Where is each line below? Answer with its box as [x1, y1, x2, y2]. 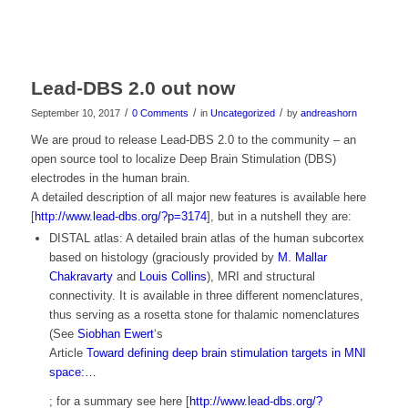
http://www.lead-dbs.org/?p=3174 [34, 209, 207, 224]
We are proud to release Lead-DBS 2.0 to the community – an [30, 133, 356, 148]
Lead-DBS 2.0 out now [30, 77, 235, 99]
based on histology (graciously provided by [48, 250, 278, 265]
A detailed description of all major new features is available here [30, 190, 366, 205]
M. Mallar [277, 250, 327, 265]
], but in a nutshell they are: [206, 209, 352, 224]
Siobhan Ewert [76, 327, 154, 342]
